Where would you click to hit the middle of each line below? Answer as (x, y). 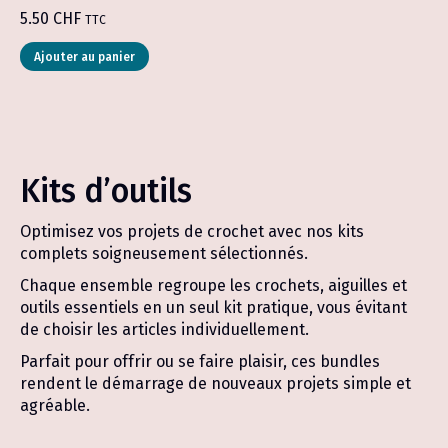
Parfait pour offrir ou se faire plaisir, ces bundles (200, 361)
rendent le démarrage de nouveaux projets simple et (215, 383)
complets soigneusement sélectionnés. (164, 253)
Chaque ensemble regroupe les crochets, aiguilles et (213, 285)
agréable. (55, 405)
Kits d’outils (106, 191)
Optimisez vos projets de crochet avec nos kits (192, 231)
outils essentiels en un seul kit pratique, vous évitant (213, 307)
